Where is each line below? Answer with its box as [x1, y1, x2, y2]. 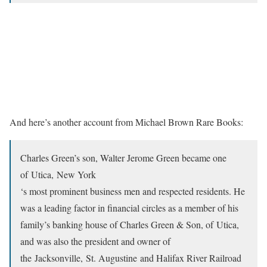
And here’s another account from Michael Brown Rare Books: [10, 116, 243, 128]
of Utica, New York [20, 168, 96, 181]
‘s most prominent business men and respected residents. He [20, 185, 245, 197]
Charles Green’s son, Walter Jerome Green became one [20, 151, 226, 164]
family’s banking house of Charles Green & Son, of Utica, [20, 218, 239, 231]
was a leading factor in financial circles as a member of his [20, 201, 238, 214]
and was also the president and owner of [20, 235, 170, 247]
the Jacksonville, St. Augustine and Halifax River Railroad [20, 252, 241, 264]
